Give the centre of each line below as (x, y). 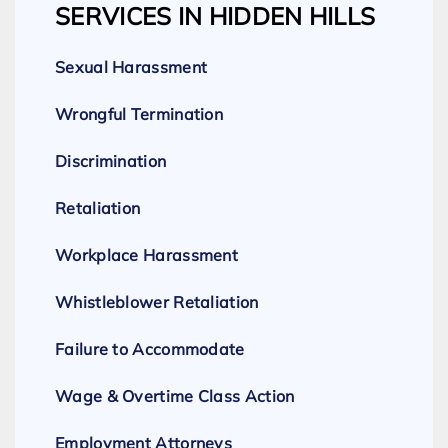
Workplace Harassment (146, 255)
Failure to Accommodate (150, 349)
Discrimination (111, 161)
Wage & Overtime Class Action (175, 396)
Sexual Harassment (131, 67)
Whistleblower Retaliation (157, 302)
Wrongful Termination (139, 114)
